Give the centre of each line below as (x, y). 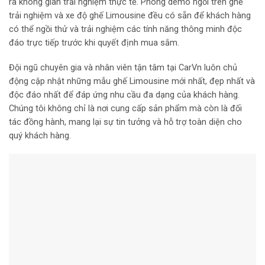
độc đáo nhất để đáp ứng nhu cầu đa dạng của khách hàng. (124, 95)
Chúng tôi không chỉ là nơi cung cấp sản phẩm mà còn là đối (125, 108)
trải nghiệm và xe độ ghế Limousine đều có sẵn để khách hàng (130, 16)
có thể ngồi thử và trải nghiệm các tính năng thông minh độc (125, 30)
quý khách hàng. (40, 135)
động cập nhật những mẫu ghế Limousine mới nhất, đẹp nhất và (132, 81)
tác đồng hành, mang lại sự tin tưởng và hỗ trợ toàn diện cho (125, 122)
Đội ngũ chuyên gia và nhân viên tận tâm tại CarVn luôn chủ (123, 67)
